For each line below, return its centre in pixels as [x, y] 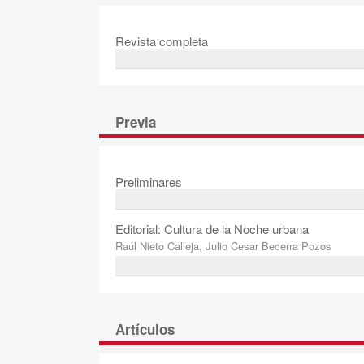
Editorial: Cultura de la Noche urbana [212, 229]
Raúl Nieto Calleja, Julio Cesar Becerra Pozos [223, 246]
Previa [136, 122]
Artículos [145, 329]
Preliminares [149, 182]
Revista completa [162, 41]
